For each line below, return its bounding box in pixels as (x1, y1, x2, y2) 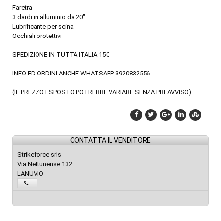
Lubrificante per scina (12, 22, 74, 30)
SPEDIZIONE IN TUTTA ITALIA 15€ (12, 50, 109, 58)
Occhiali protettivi (12, 32, 62, 39)
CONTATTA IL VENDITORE (70, 136, 151, 144)
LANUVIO (17, 169, 43, 177)
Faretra (12, 3, 32, 11)
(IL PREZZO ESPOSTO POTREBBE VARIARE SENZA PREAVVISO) (12, 88, 191, 96)
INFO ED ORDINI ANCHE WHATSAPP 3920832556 (12, 69, 150, 77)
